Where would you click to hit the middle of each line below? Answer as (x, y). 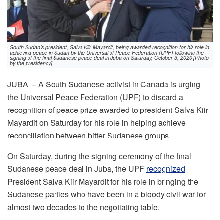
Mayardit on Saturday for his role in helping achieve (96, 122)
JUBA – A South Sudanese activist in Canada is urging (104, 84)
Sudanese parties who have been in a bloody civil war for (107, 194)
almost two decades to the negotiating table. (83, 207)
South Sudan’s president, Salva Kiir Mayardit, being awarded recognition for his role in (110, 47)
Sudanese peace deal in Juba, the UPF (77, 168)
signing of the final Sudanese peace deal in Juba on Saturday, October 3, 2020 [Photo (109, 57)
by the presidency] (31, 63)
